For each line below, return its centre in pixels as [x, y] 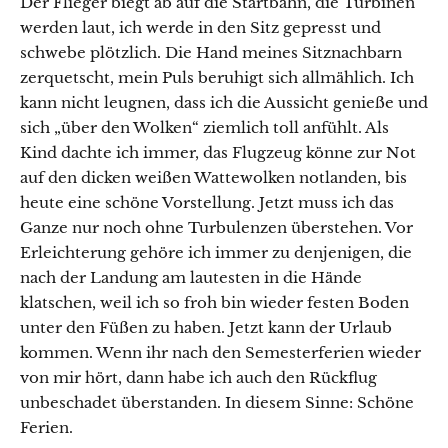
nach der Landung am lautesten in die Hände [191, 277]
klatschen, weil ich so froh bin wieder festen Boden [214, 302]
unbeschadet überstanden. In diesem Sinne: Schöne [217, 402]
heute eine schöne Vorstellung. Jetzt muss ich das [207, 202]
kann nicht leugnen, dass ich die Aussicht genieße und [224, 102]
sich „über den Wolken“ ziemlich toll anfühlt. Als [204, 127]
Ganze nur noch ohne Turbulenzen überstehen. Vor [216, 227]
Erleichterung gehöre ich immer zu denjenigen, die [216, 252]
